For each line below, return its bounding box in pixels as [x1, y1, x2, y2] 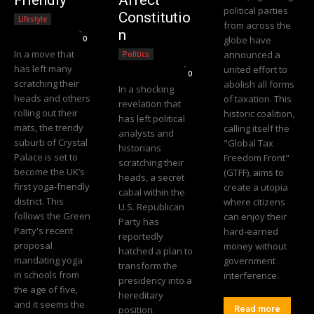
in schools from [14, 268, 79, 281]
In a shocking [118, 82, 175, 95]
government [223, 254, 275, 267]
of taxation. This [223, 92, 292, 105]
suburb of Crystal [14, 135, 88, 149]
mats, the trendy [14, 121, 83, 134]
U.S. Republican [118, 200, 185, 213]
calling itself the [223, 121, 289, 135]
